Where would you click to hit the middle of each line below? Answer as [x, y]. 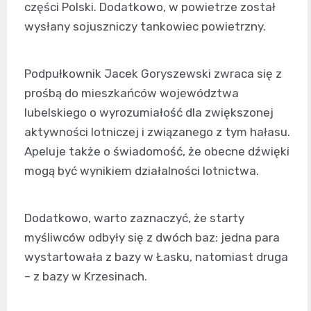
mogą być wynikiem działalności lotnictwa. [142, 170]
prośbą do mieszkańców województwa [132, 93]
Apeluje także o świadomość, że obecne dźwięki [157, 151]
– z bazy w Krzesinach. [86, 276]
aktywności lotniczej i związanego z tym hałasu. [157, 132]
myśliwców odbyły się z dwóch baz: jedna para [152, 237]
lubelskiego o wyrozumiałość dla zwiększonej [149, 112]
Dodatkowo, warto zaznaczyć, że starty [134, 218]
